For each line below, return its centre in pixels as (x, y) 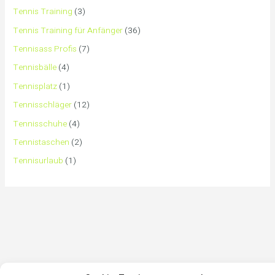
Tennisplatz (35, 86)
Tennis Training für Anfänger (68, 30)
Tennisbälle (35, 68)
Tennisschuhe (40, 124)
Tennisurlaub (38, 161)
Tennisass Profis (45, 49)
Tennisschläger (43, 105)
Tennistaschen (41, 143)
